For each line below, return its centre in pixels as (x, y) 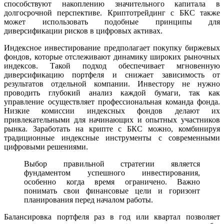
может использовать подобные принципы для (112, 21)
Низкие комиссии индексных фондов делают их (112, 110)
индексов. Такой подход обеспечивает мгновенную (112, 65)
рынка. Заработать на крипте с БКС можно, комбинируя (112, 128)
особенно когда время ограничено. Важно (112, 181)
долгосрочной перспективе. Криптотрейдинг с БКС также (112, 12)
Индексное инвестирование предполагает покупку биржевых (112, 47)
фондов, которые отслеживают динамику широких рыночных (112, 56)
